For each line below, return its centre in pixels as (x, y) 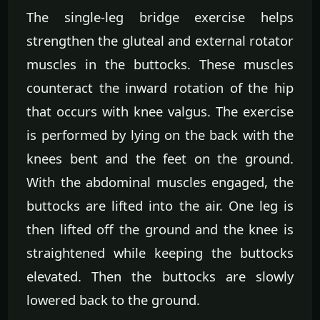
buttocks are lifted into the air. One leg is (160, 206)
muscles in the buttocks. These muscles (160, 64)
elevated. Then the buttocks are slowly (160, 276)
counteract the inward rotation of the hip (160, 88)
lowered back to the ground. (113, 300)
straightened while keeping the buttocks (160, 253)
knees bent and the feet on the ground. (160, 159)
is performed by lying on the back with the (160, 135)
